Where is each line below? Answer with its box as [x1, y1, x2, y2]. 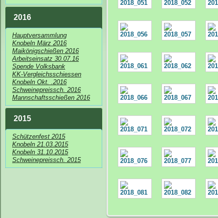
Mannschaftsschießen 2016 [12, 94, 90, 101]
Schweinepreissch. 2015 [12, 156, 81, 163]
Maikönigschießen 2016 [12, 47, 79, 54]
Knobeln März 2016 [12, 39, 67, 47]
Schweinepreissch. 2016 [12, 86, 81, 93]
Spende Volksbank [12, 63, 65, 70]
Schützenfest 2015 [12, 133, 65, 140]
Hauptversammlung [12, 32, 67, 39]
